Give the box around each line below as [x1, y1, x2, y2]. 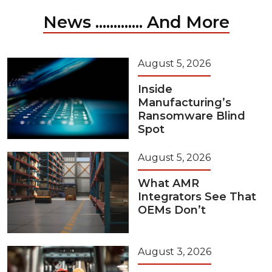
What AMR [138, 177, 199, 191]
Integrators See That [138, 190, 256, 204]
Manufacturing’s [138, 96, 231, 110]
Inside [138, 83, 172, 97]
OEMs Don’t [138, 203, 206, 217]
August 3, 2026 [138, 246, 211, 258]
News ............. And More [42, 12, 229, 33]
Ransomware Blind [138, 109, 245, 123]
